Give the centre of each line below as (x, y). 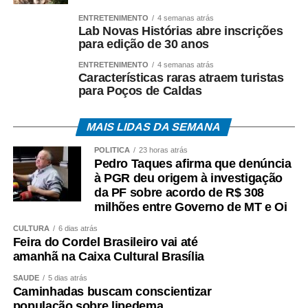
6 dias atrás (78, 228)
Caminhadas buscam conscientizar (112, 291)
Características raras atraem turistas (181, 77)
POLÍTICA (112, 150)
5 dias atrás (67, 277)
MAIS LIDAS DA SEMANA (154, 126)
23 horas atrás (163, 150)
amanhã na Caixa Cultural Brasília (109, 256)
